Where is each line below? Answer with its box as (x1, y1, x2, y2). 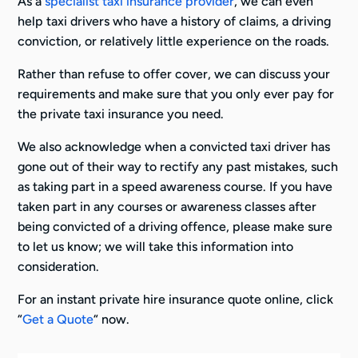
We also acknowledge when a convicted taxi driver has (18, 138, 331, 154)
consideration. (18, 258, 100, 274)
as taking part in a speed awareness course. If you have (18, 178, 333, 194)
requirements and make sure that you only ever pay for (18, 86, 335, 101)
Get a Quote (22, 311, 94, 327)
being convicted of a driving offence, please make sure (18, 218, 333, 234)
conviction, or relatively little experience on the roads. (18, 33, 330, 49)
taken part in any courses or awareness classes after (18, 198, 317, 214)
